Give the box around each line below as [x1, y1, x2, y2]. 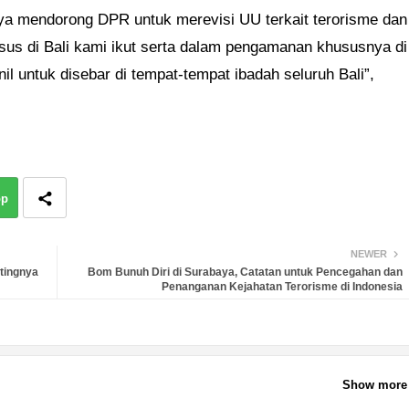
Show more [341, 377, 407, 392]
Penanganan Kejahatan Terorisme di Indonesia [161, 280, 403, 294]
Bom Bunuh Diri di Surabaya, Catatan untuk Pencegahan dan [87, 266, 403, 279]
